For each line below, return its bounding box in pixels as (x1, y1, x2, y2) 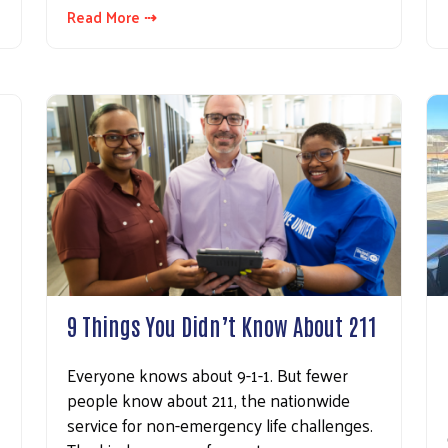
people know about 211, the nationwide (67, 384, 350, 415)
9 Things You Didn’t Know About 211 (67, 309, 377, 340)
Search (183, 65, 238, 99)
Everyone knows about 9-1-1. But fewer (67, 359, 348, 390)
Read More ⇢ (67, 3, 157, 31)
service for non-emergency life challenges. (67, 409, 373, 440)
